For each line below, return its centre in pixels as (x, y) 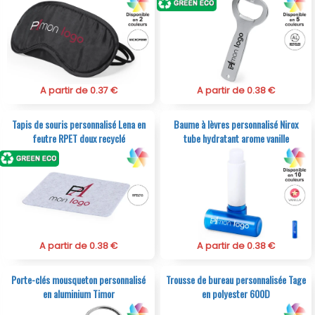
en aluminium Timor (78, 293)
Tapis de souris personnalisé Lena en (78, 124)
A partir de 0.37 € (78, 90)
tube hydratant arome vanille (236, 138)
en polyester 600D (236, 293)
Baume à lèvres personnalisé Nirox (236, 124)
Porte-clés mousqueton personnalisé (79, 279)
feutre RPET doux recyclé (78, 138)
